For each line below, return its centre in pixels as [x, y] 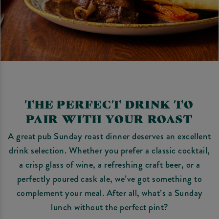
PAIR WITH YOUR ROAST [109, 118]
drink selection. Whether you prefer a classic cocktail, [109, 150]
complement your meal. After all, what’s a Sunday [109, 193]
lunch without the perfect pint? [109, 207]
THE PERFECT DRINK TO [109, 103]
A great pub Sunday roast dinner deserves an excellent [109, 136]
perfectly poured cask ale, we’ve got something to [109, 178]
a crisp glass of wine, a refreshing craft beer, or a [109, 164]
